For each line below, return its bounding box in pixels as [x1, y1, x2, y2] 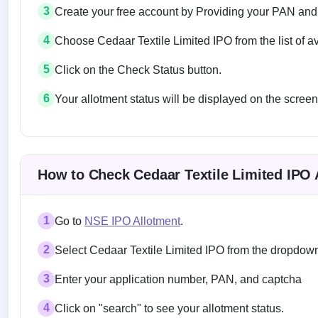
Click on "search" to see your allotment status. [55, 302, 284, 314]
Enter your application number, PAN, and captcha [55, 273, 302, 285]
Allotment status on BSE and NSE [19, 136, 270, 155]
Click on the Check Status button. [55, 63, 221, 76]
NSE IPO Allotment [84, 214, 180, 227]
